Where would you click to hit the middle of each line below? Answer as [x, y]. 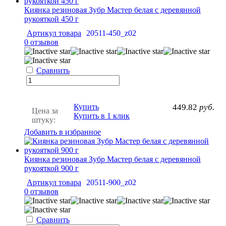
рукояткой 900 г [51, 168]
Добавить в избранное [63, 132]
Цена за [45, 110]
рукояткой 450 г [51, 19]
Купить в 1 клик [102, 116]
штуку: [44, 120]
